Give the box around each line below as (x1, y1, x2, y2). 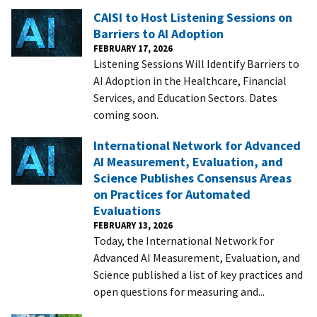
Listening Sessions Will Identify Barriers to (93, 56, 299, 71)
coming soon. (93, 107, 158, 122)
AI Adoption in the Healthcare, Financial (93, 73, 287, 88)
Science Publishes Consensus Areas (93, 169, 292, 186)
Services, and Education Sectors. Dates (93, 90, 277, 105)
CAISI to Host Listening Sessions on (93, 8, 292, 25)
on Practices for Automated (93, 185, 250, 202)
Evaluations (93, 202, 161, 219)
